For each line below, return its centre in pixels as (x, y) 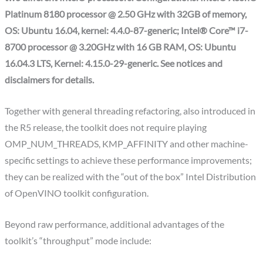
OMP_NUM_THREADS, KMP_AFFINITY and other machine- (127, 144)
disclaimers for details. (50, 80)
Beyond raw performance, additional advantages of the (115, 225)
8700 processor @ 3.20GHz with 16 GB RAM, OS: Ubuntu (121, 47)
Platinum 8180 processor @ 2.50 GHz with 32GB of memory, (126, 14)
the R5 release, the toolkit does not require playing (106, 128)
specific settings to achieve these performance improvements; (129, 161)
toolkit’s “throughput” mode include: (78, 241)
